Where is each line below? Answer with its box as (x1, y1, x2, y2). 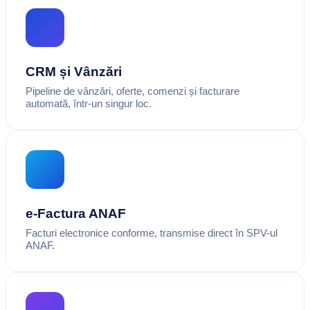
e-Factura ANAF (26, 206, 126, 221)
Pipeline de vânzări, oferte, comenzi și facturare (26, 84, 239, 97)
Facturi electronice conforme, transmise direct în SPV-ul (26, 226, 277, 239)
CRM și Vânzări (26, 64, 122, 79)
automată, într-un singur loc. (26, 97, 152, 109)
